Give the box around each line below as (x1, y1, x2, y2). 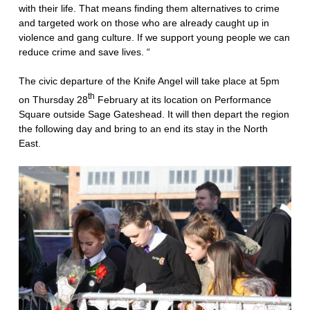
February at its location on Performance (94, 94, 271, 106)
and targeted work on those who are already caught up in (18, 17, 269, 28)
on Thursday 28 (18, 94, 88, 106)
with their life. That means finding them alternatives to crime (18, 2, 280, 14)
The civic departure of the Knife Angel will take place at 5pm (18, 75, 280, 87)
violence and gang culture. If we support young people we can (18, 31, 290, 43)
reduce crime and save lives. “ (18, 46, 150, 57)
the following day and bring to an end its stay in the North (18, 123, 268, 135)
